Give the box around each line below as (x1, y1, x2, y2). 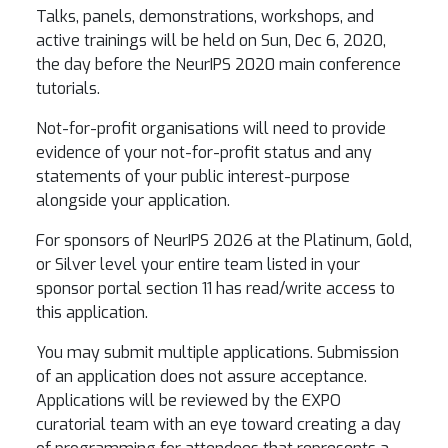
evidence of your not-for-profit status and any (36, 142, 372, 163)
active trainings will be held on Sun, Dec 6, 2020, (36, 30, 386, 51)
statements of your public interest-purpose (36, 166, 350, 187)
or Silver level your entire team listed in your (36, 254, 360, 275)
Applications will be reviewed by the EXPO (36, 390, 341, 411)
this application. (36, 302, 148, 323)
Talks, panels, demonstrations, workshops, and (36, 6, 374, 27)
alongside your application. (36, 190, 230, 211)
